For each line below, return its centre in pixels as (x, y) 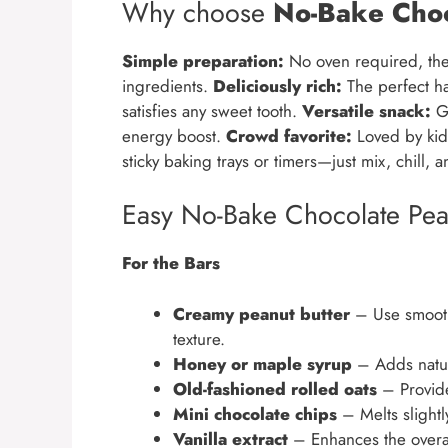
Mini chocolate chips (255, 413)
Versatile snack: (366, 110)
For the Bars (171, 263)
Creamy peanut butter (261, 313)
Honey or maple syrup (262, 363)
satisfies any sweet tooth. (212, 110)
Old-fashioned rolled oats (275, 388)
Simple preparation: (203, 60)
